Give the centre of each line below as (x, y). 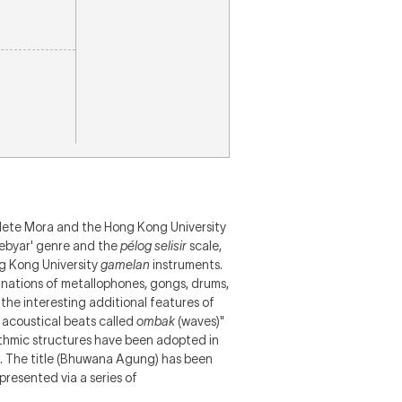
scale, (204, 246)
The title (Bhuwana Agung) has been (109, 359)
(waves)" (200, 321)
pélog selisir (153, 246)
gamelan (125, 265)
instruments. (186, 265)
